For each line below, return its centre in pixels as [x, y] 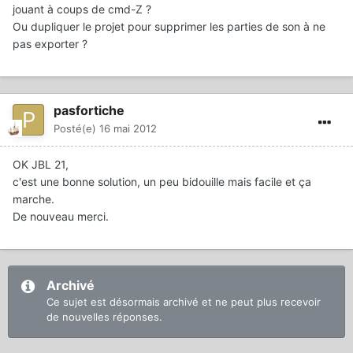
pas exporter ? [50, 44]
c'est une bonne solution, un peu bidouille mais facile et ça [162, 182]
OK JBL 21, [41, 165]
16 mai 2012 [128, 129]
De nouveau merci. [61, 217]
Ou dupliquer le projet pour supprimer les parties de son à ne [169, 27]
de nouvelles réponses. [104, 317]
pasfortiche [89, 111]
